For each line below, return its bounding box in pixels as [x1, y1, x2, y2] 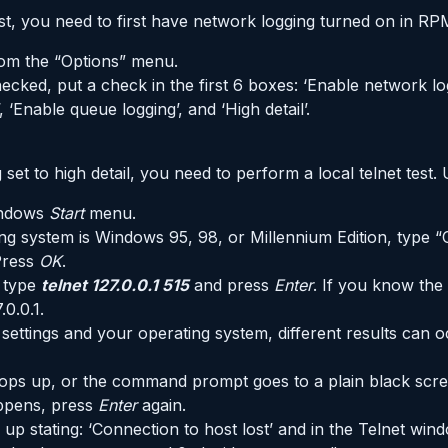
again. [137, 395, 186, 416]
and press [189, 275, 274, 296]
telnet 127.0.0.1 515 [41, 275, 189, 296]
